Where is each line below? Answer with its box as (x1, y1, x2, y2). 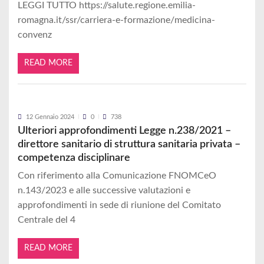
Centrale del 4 (18, 215, 75, 225)
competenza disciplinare (18, 152, 130, 163)
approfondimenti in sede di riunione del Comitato (18, 200, 221, 210)
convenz (18, 30, 52, 40)
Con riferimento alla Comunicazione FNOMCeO (18, 171, 216, 181)
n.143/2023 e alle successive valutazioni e (18, 186, 190, 196)
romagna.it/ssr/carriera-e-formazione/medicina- (18, 15, 215, 25)
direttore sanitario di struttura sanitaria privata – (18, 138, 240, 149)
